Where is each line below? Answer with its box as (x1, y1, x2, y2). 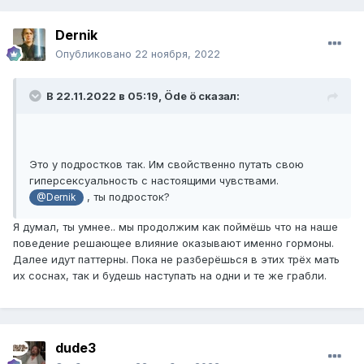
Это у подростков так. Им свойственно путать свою (29, 158, 304, 171)
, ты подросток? (83, 190, 170, 204)
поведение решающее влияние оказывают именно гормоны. (13, 236, 334, 250)
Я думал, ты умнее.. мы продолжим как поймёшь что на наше (13, 220, 338, 234)
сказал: (196, 89, 240, 103)
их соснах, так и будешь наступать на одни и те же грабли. (13, 269, 327, 283)
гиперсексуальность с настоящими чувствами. (29, 174, 279, 188)
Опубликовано (55, 47, 135, 61)
